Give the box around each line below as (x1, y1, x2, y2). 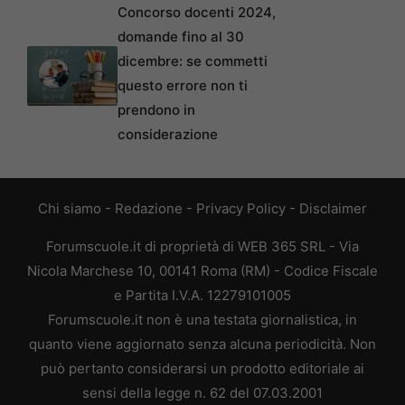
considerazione (118, 126, 218, 144)
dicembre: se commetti (118, 52, 268, 71)
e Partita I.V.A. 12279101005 (114, 287, 291, 305)
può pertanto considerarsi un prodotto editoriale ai (41, 360, 364, 378)
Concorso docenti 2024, (118, 4, 276, 22)
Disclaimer (299, 200, 367, 218)
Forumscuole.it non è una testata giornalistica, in (48, 311, 357, 329)
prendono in (118, 101, 195, 119)
